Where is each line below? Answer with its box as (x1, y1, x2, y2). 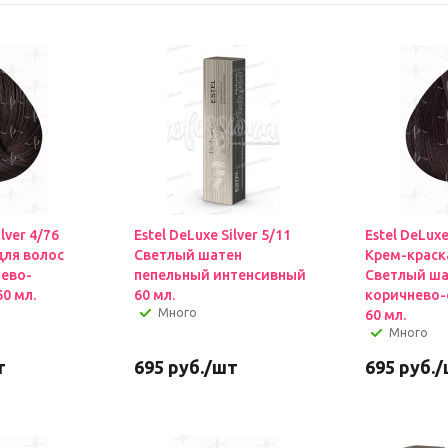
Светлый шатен (133, 247, 242, 263)
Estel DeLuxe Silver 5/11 (133, 227, 291, 243)
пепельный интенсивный (133, 267, 306, 283)
